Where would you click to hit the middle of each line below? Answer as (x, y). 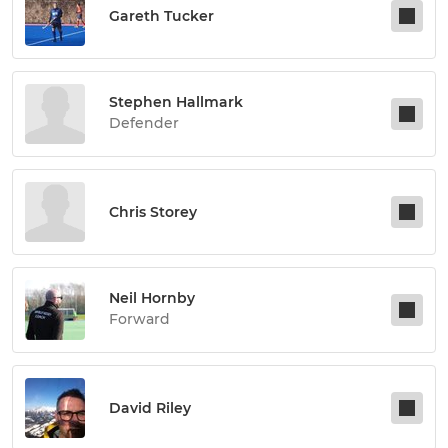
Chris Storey (153, 212)
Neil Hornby (152, 298)
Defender (144, 123)
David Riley (150, 408)
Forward (139, 319)
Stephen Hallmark (176, 102)
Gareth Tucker (161, 16)
